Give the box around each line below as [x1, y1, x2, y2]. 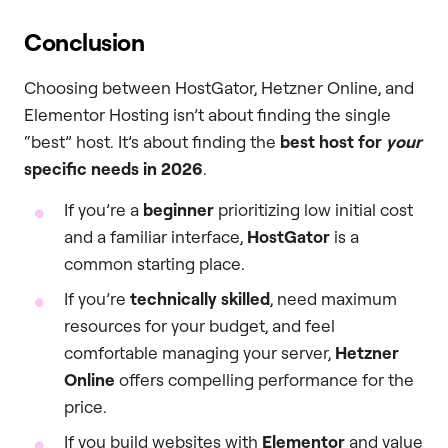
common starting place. [64, 253, 245, 275]
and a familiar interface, [64, 226, 247, 248]
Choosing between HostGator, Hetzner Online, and [24, 77, 414, 98]
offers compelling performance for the [115, 369, 414, 391]
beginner [143, 199, 214, 221]
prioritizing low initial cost [214, 199, 413, 221]
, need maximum [270, 288, 397, 310]
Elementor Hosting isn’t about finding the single [24, 104, 391, 125]
